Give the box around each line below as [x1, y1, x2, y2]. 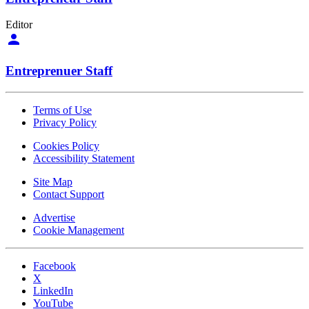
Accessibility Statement [33, 152, 134, 164]
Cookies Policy [33, 139, 99, 152]
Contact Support [33, 188, 104, 200]
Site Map [33, 175, 72, 188]
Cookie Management [33, 223, 124, 236]
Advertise [33, 211, 75, 223]
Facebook [33, 259, 76, 272]
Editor [6, 19, 32, 31]
